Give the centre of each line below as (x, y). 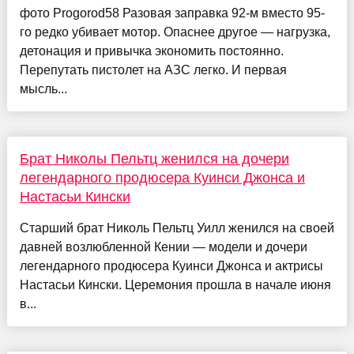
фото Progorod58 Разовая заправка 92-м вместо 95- (172, 13)
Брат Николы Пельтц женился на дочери (154, 159)
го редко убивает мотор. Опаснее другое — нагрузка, (175, 32)
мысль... (43, 89)
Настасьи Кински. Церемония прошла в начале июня (175, 285)
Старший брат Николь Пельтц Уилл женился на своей (177, 228)
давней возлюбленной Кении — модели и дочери (163, 247)
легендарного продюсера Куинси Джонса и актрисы (171, 266)
